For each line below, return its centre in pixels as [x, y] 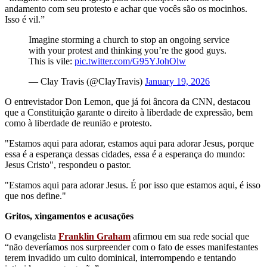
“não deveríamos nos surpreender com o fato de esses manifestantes [131, 247]
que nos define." [35, 195]
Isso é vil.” [25, 19]
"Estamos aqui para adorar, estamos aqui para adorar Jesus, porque [129, 143]
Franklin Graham [94, 236]
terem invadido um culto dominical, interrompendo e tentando [120, 257]
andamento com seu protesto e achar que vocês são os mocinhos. [126, 8]
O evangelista [32, 236]
